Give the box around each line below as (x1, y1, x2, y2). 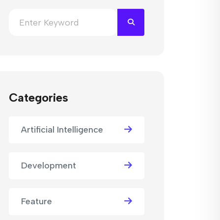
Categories (9, 90, 68, 105)
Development (21, 160, 76, 171)
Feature (21, 196, 52, 207)
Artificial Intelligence (21, 124, 103, 135)
